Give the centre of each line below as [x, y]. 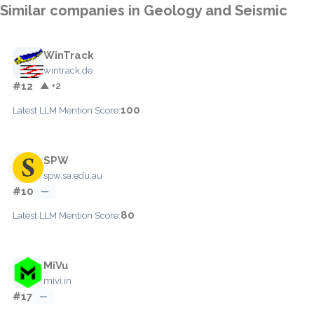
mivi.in [57, 280]
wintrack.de [68, 70]
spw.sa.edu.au [73, 175]
